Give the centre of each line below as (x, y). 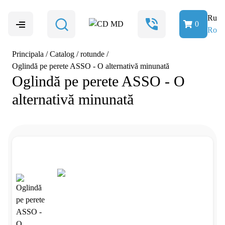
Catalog (62, 54)
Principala (28, 54)
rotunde (92, 54)
